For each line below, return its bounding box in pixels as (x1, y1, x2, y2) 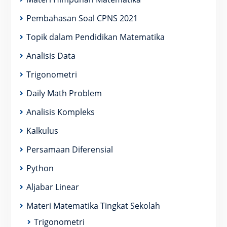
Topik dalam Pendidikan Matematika (26, 31, 165, 43)
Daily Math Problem (26, 88, 102, 99)
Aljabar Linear (26, 181, 79, 193)
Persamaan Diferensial (26, 144, 113, 155)
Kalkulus (26, 125, 58, 136)
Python (26, 163, 54, 174)
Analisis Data (26, 50, 75, 61)
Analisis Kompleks (26, 106, 95, 118)
